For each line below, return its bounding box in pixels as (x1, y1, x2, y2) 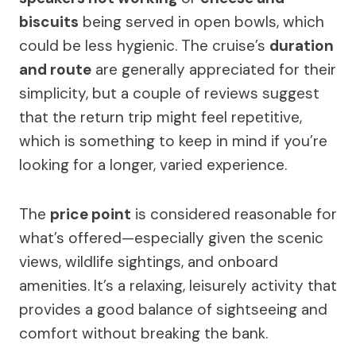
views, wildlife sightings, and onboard (19, 251, 278, 272)
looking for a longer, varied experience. (19, 154, 287, 175)
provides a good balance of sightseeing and (19, 299, 327, 319)
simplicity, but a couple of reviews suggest (19, 83, 319, 103)
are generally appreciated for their (91, 59, 336, 79)
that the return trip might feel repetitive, (19, 106, 302, 127)
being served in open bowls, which (79, 11, 324, 32)
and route (19, 59, 91, 79)
